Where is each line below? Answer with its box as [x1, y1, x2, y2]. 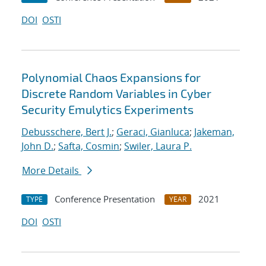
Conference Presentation [55, 193, 155, 205]
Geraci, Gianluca [116, 125, 189, 139]
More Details [22, 164, 81, 178]
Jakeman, [194, 125, 235, 139]
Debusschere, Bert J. [21, 125, 112, 139]
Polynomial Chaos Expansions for [21, 70, 201, 85]
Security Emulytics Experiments [21, 102, 194, 117]
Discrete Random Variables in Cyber [21, 86, 211, 101]
